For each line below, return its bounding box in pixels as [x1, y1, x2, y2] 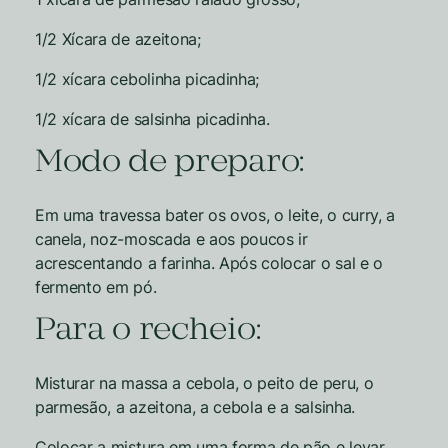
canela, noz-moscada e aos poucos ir [35, 228, 308, 249]
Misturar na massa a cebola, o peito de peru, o [35, 372, 374, 393]
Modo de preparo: [35, 143, 304, 182]
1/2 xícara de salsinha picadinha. [35, 108, 270, 129]
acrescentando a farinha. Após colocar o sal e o [35, 252, 383, 273]
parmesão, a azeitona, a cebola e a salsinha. [35, 396, 355, 417]
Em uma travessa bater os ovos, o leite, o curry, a [35, 204, 395, 225]
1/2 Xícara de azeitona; [35, 28, 201, 49]
